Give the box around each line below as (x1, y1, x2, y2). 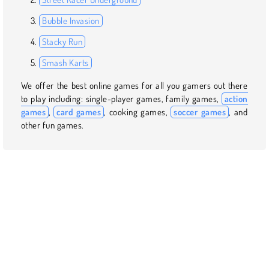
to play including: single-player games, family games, (21, 92, 222, 104)
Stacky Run (42, 35, 83, 47)
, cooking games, (104, 106, 171, 118)
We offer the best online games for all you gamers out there (21, 79, 248, 91)
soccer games (174, 106, 226, 118)
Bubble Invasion (42, 14, 100, 26)
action (224, 92, 248, 104)
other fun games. (21, 119, 84, 131)
